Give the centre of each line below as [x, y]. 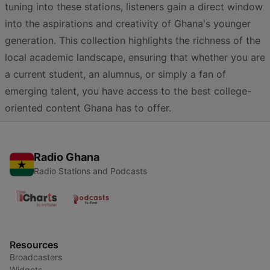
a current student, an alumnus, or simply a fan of [115, 74]
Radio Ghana [67, 157]
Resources [34, 245]
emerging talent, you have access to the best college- [128, 91]
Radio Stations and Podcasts [90, 171]
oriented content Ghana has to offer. [88, 108]
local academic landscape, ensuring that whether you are [135, 57]
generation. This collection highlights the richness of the [133, 40]
